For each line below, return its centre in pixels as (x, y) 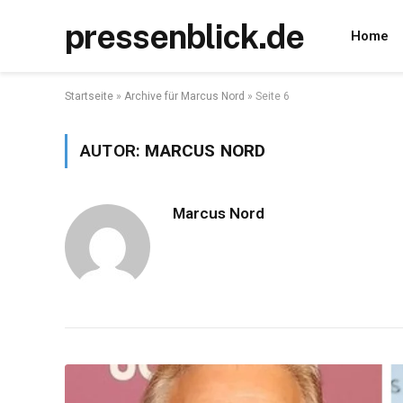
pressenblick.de (184, 36)
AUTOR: (113, 151)
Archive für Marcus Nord (184, 96)
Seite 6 (273, 96)
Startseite (89, 96)
